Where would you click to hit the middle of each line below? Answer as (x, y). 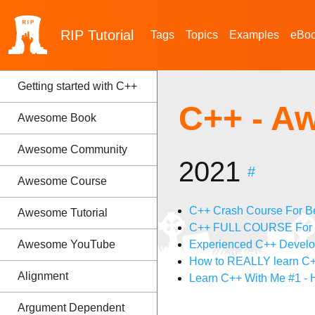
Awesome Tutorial (63, 213)
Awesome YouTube (66, 244)
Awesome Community (72, 149)
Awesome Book (57, 118)
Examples (254, 35)
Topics (202, 35)
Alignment (43, 276)
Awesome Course (62, 181)
